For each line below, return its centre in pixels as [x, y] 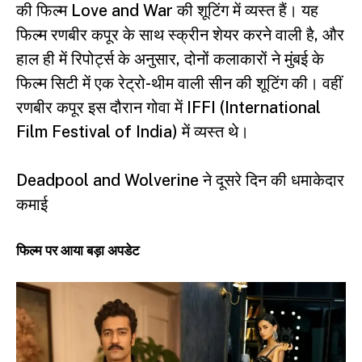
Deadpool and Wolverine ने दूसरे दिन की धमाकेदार [180, 180]
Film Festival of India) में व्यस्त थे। [133, 131]
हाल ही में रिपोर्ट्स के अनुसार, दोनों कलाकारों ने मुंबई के [170, 59]
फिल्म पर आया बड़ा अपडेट [78, 250]
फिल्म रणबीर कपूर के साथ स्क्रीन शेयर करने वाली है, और [180, 34]
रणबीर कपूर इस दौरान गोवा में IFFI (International [168, 107]
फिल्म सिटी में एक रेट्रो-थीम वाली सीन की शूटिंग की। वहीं [179, 83]
